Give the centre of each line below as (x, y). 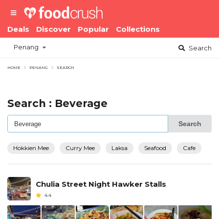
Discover (54, 29)
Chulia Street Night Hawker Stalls (101, 184)
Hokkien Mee (31, 148)
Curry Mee (80, 148)
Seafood (155, 148)
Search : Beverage (57, 104)
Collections (138, 29)
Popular (93, 29)
